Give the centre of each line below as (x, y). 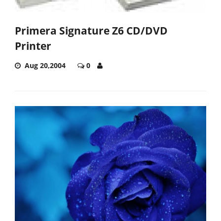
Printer (33, 46)
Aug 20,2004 (45, 66)
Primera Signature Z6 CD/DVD (91, 31)
